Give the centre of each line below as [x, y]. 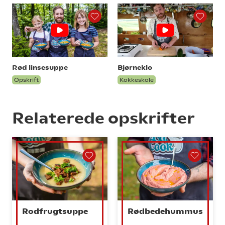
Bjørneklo [135, 67]
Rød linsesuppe [40, 67]
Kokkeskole [137, 80]
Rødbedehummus [165, 211]
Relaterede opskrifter [103, 118]
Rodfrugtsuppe [55, 211]
